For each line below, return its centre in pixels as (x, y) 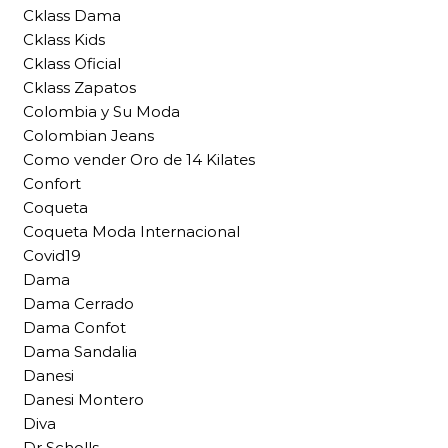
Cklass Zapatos (79, 88)
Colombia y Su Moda (101, 112)
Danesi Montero (83, 400)
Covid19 (52, 256)
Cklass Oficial (72, 64)
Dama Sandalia (80, 352)
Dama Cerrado (78, 304)
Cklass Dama (72, 16)
